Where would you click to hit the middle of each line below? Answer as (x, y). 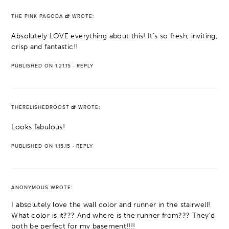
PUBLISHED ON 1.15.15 (41, 146)
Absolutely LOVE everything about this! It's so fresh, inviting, (114, 36)
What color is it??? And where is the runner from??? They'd (113, 215)
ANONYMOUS (30, 187)
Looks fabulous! (38, 127)
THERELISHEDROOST (41, 107)
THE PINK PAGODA (38, 16)
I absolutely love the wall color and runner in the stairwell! (111, 204)
